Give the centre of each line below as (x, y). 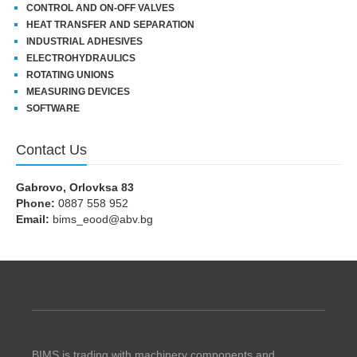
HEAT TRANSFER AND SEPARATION (110, 24)
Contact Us (51, 149)
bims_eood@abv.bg (101, 219)
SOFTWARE (53, 108)
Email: (33, 219)
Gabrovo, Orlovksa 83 (75, 187)
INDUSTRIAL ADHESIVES (84, 41)
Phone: (35, 203)
